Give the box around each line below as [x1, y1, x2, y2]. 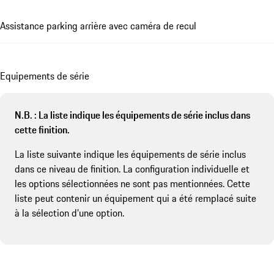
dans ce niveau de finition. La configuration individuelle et [15, 161, 250, 177]
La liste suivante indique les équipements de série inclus [15, 147, 246, 162]
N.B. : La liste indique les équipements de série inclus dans [15, 108, 250, 123]
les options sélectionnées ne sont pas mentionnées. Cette [15, 176, 250, 191]
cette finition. [15, 122, 70, 138]
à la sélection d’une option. [15, 206, 124, 221]
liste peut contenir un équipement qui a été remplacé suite [15, 191, 256, 206]
